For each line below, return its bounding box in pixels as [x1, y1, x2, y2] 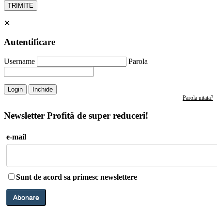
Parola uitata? [183, 94, 213, 101]
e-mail [6, 133, 26, 141]
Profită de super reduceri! [47, 110, 148, 121]
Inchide [32, 85, 53, 93]
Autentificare [4, 36, 55, 47]
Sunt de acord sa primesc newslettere [16, 173, 137, 182]
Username [4, 57, 35, 65]
